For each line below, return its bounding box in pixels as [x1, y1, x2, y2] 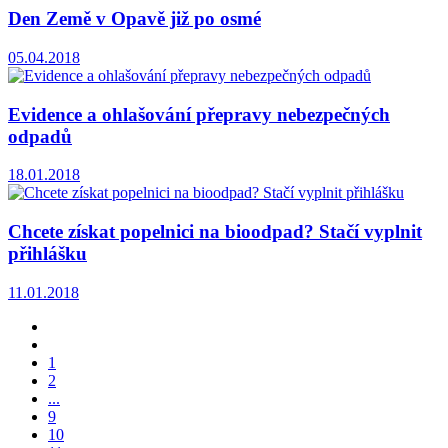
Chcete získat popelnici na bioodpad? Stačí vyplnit [8, 221, 422, 243]
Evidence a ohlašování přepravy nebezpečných [8, 103, 390, 125]
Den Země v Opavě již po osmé [8, 8, 261, 30]
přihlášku [8, 243, 87, 265]
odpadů [8, 125, 72, 147]
